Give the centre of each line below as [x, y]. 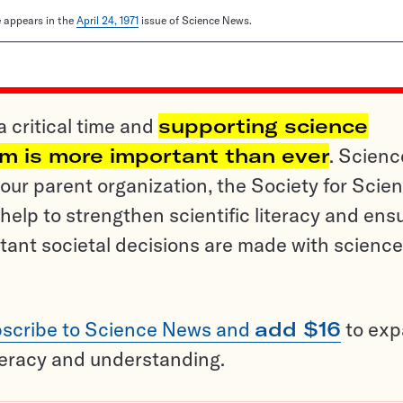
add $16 [298, 330]
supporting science [263, 126]
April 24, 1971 [107, 21]
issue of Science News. [195, 21]
